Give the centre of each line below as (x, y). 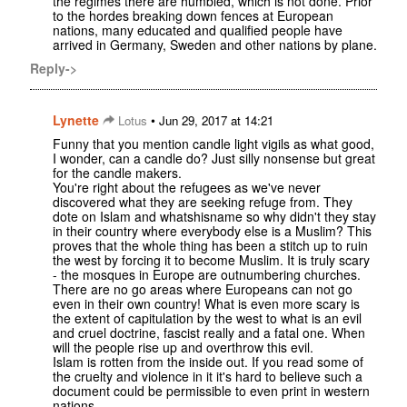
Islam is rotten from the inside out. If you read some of (208, 362)
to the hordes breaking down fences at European (193, 16)
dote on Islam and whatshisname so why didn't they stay (214, 217)
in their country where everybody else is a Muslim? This (212, 231)
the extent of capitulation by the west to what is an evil (207, 318)
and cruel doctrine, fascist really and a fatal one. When (209, 333)
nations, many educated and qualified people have (198, 30)
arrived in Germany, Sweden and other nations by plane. (215, 45)
